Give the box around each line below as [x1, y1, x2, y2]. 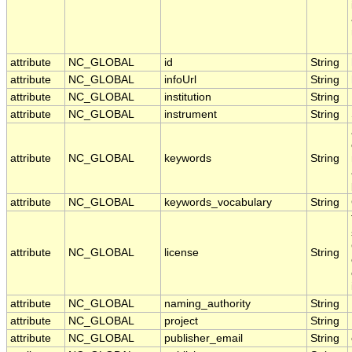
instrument [164, 108, 217, 121]
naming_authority [164, 298, 251, 310]
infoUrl [164, 74, 196, 86]
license [164, 247, 199, 259]
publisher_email [164, 332, 243, 345]
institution [164, 91, 211, 104]
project [164, 315, 198, 328]
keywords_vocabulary [164, 196, 272, 209]
